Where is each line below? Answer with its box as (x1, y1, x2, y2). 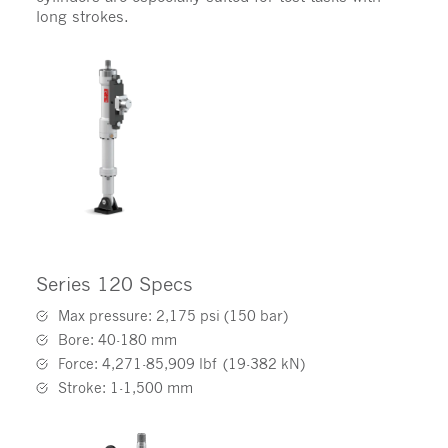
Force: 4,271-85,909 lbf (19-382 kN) (57, 355, 305, 373)
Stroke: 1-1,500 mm (57, 379, 193, 397)
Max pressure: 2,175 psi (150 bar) (57, 307, 288, 325)
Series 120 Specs (35, 273, 193, 296)
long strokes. (35, 6, 129, 25)
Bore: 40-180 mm (57, 331, 177, 349)
